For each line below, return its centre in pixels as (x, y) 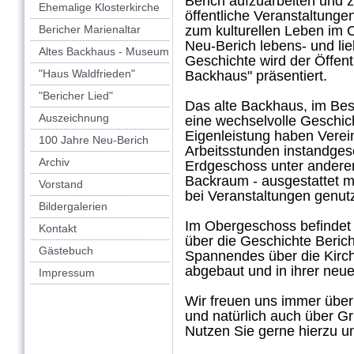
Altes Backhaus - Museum (104, 51)
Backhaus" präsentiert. (256, 76)
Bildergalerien (73, 206)
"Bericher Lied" (76, 96)
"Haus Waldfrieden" (87, 73)
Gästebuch (66, 250)
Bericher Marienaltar (90, 29)
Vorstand (61, 184)
